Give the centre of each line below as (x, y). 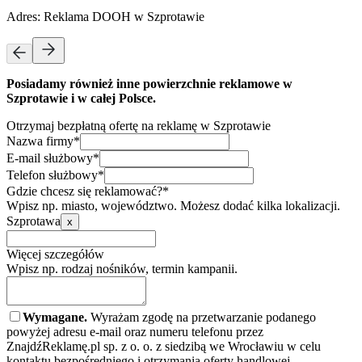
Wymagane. (55, 317)
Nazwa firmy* (43, 141)
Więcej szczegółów (55, 254)
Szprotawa (34, 221)
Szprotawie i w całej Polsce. (81, 98)
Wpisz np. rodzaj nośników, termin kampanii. (122, 268)
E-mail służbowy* (53, 158)
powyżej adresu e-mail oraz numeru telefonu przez (135, 331)
